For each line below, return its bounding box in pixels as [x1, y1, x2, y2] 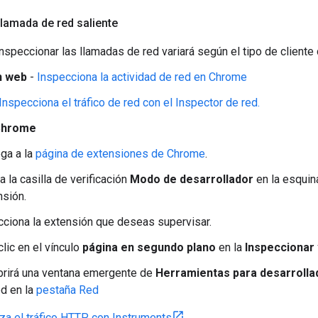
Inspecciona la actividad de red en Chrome [37, 70, 247, 84]
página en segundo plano [82, 240, 216, 254]
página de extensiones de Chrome [35, 146, 205, 160]
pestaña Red [36, 283, 99, 297]
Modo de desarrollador [130, 172, 253, 186]
